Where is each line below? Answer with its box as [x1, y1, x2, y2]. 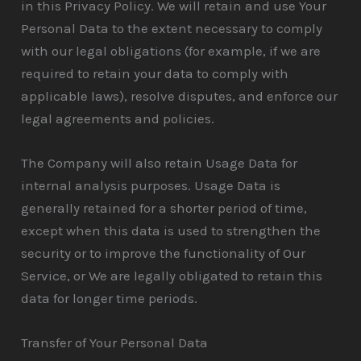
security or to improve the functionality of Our [21, 244, 306, 261]
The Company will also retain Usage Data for [21, 154, 298, 171]
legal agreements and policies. [21, 110, 215, 127]
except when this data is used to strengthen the [21, 222, 322, 239]
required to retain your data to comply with [21, 64, 289, 81]
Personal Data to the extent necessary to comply [21, 19, 323, 36]
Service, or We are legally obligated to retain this [21, 267, 323, 284]
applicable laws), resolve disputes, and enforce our [21, 87, 338, 104]
